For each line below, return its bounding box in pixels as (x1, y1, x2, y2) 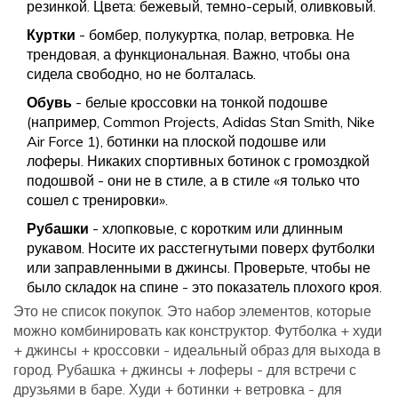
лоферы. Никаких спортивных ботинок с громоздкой (27, 152, 370, 170)
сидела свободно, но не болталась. (27, 65, 256, 83)
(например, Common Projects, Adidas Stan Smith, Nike (27, 113, 375, 131)
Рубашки (27, 219, 89, 237)
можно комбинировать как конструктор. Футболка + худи (13, 322, 382, 339)
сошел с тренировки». (27, 191, 168, 209)
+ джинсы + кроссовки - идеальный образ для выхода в (13, 341, 381, 359)
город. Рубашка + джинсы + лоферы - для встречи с (13, 361, 356, 378)
